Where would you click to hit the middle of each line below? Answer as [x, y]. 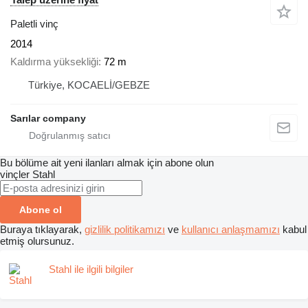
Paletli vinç [34, 23]
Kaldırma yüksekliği [54, 62]
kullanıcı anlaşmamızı [231, 230]
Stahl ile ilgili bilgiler [91, 269]
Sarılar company [48, 119]
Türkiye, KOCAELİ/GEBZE [89, 85]
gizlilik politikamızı [125, 230]
